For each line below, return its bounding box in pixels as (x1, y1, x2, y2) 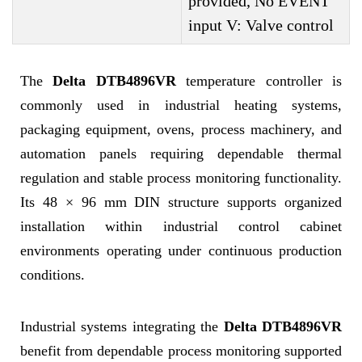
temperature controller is (175, 73, 343, 89)
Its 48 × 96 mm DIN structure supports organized (20, 194, 342, 210)
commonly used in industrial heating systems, (20, 97, 342, 113)
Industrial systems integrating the (20, 318, 224, 335)
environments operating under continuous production (20, 242, 342, 259)
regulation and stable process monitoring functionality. (20, 170, 342, 186)
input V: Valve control (188, 16, 334, 34)
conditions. (20, 267, 85, 283)
